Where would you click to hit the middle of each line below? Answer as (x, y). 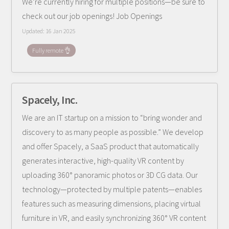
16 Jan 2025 (61, 31)
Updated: (34, 31)
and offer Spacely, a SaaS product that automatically (111, 146)
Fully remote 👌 (52, 50)
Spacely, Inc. (50, 100)
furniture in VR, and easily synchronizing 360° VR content (114, 218)
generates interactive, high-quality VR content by (103, 161)
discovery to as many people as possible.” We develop (113, 132)
